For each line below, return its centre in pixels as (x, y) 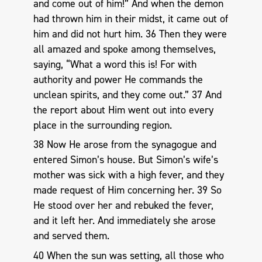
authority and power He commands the (118, 79)
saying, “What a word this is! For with (115, 64)
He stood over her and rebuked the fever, (123, 206)
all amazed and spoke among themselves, (124, 49)
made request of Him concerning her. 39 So (127, 190)
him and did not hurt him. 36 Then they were (130, 34)
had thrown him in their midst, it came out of (130, 18)
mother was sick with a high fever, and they (128, 175)
